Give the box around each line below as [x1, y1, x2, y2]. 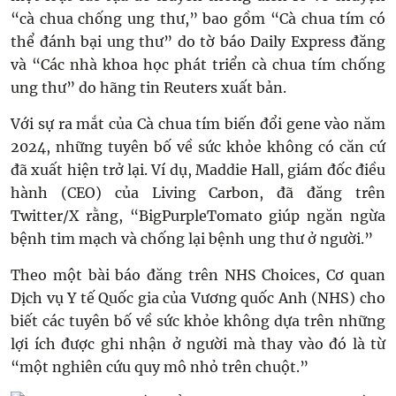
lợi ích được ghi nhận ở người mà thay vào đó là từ [11, 335, 385, 353]
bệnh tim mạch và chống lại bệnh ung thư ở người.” [11, 230, 373, 247]
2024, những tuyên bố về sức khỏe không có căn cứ [11, 138, 385, 156]
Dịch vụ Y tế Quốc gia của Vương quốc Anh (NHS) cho [11, 289, 385, 307]
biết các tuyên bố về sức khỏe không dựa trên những [11, 312, 385, 330]
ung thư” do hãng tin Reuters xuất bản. [11, 79, 286, 96]
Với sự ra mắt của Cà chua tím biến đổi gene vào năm [11, 115, 385, 133]
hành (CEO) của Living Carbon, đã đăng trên [11, 184, 385, 202]
